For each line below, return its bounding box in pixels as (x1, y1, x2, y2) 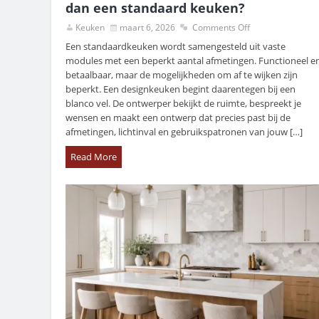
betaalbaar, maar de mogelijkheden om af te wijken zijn (66, 68, 298, 82)
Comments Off (192, 21, 250, 34)
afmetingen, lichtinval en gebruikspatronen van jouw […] (66, 125, 303, 139)
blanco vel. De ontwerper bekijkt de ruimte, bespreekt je (66, 97, 301, 110)
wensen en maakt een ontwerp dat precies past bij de (66, 111, 291, 125)
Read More (70, 150, 117, 164)
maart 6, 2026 (120, 21, 175, 34)
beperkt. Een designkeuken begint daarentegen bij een (66, 83, 296, 96)
